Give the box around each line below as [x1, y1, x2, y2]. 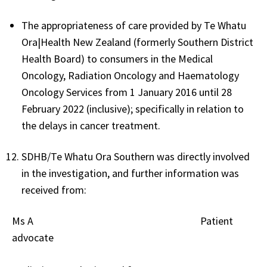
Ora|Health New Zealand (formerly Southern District [21, 35, 253, 49]
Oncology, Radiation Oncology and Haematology [21, 69, 239, 83]
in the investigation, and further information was [21, 166, 239, 181]
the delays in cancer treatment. [21, 119, 160, 133]
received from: [21, 183, 86, 197]
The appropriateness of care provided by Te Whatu [21, 18, 246, 33]
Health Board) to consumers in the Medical [21, 52, 213, 66]
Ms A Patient [12, 214, 233, 228]
